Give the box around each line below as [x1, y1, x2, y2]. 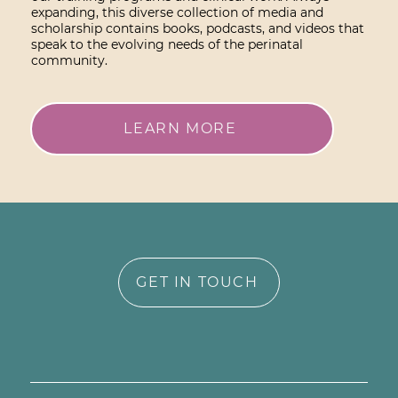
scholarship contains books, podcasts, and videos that [30, 20, 364, 36]
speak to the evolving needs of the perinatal [30, 36, 303, 52]
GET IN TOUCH [136, 274, 259, 291]
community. [30, 52, 107, 68]
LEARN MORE [123, 120, 237, 138]
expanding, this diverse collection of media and [30, 4, 323, 20]
